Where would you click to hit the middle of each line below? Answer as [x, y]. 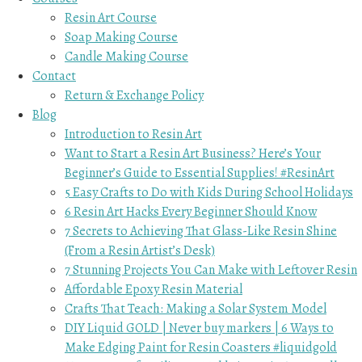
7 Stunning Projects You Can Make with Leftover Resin [211, 269]
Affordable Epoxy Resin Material [154, 289]
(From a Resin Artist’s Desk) [140, 250]
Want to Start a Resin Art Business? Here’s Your [193, 153]
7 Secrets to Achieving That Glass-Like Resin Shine [201, 231]
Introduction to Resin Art [133, 134]
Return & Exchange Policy [134, 95]
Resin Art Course [111, 17]
